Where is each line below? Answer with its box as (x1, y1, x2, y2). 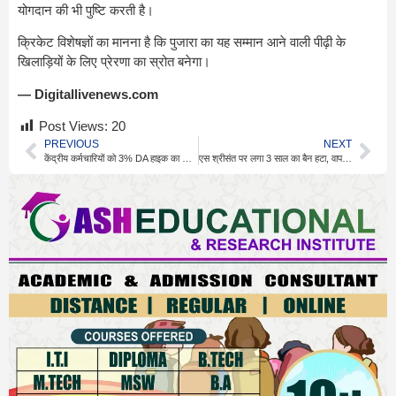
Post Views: (39, 118, 108, 134)
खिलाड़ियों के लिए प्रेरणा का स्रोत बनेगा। (18, 54, 210, 70)
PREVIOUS (44, 138, 99, 151)
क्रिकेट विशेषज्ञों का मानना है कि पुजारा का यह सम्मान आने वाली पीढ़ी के (18, 34, 346, 50)
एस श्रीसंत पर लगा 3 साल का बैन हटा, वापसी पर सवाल (341, 153, 352, 164)
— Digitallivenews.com (18, 86, 158, 102)
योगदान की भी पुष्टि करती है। (18, 2, 154, 18)
